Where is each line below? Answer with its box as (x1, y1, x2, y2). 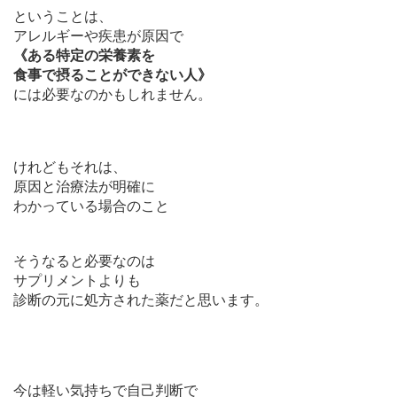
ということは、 (13, 6, 113, 25)
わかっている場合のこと (13, 196, 169, 214)
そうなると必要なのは (13, 251, 155, 269)
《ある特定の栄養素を (13, 45, 155, 64)
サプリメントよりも (13, 270, 141, 289)
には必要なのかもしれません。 (13, 84, 212, 103)
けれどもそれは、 (13, 157, 127, 175)
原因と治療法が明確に (13, 176, 155, 195)
